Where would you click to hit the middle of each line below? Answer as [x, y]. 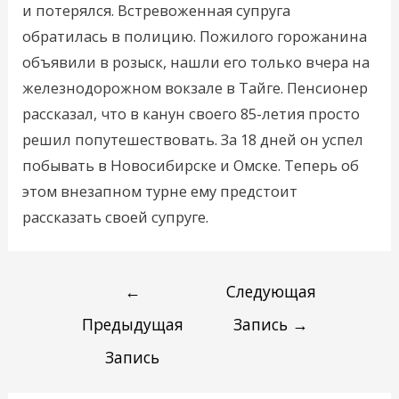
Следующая [271, 291]
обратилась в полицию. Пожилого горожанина [195, 36]
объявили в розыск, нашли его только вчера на [196, 61]
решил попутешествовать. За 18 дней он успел [193, 139]
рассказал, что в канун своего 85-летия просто [191, 113]
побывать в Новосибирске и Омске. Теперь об [191, 165]
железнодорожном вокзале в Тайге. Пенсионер [195, 87]
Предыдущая [132, 324]
